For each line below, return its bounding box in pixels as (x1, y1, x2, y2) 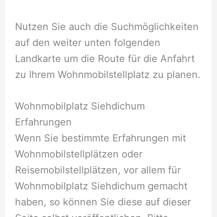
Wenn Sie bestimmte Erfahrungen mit (15, 132, 186, 144)
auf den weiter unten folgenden (15, 37, 160, 49)
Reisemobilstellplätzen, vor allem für (15, 164, 181, 176)
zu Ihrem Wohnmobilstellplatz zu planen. (15, 69, 201, 81)
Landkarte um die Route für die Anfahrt (15, 53, 195, 65)
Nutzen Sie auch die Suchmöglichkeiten (15, 21, 199, 33)
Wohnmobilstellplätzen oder (15, 148, 142, 160)
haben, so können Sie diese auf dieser (15, 196, 191, 208)
